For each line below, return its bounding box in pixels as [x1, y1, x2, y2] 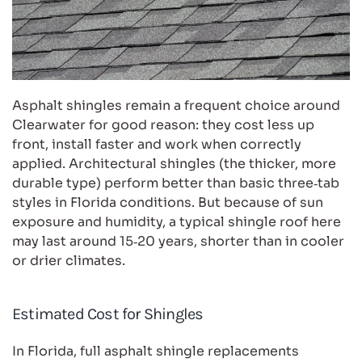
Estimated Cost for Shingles [12, 304, 204, 323]
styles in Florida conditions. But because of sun [12, 193, 323, 211]
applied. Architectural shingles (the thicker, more [12, 154, 336, 172]
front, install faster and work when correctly [12, 135, 301, 153]
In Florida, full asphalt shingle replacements [12, 342, 299, 360]
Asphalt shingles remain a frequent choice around [12, 96, 340, 114]
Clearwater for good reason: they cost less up [12, 116, 314, 133]
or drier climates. [12, 251, 125, 269]
